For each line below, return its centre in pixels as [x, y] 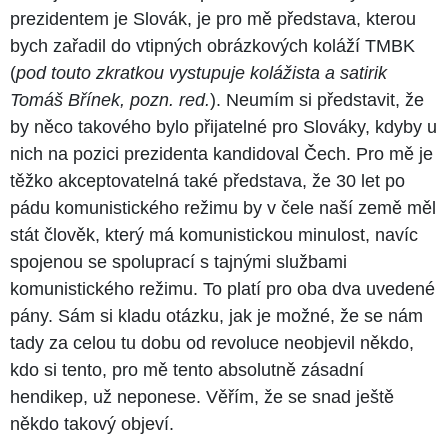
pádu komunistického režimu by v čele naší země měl [223, 207]
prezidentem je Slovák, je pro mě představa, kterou [213, 18]
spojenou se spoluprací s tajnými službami [178, 261]
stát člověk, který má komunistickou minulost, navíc [214, 234]
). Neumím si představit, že [317, 99]
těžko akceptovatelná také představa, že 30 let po [207, 180]
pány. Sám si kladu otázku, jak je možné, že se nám [216, 315]
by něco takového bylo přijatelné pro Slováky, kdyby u [223, 126]
